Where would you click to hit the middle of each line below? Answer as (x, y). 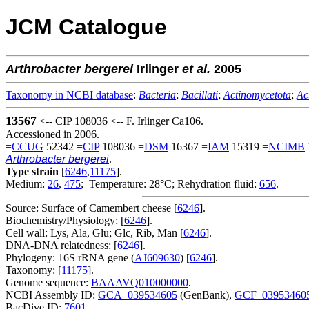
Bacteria (157, 94)
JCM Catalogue (86, 27)
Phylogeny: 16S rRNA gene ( (70, 257)
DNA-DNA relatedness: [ (61, 245)
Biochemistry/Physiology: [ (65, 220)
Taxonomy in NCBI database (69, 94)
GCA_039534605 (138, 295)
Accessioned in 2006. (52, 134)
